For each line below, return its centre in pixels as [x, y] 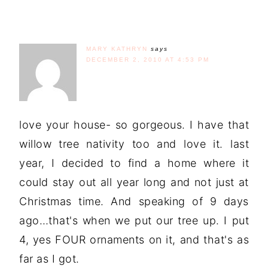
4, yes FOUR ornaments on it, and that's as [134, 239]
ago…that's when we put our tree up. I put [134, 220]
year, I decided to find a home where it [134, 163]
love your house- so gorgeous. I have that [134, 124]
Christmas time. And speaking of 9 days [134, 201]
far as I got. [49, 258]
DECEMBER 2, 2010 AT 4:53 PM [148, 59]
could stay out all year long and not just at [134, 182]
